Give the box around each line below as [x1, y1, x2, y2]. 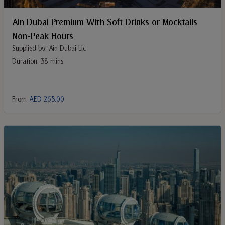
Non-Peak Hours [12, 29, 73, 44]
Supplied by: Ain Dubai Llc [12, 43, 86, 54]
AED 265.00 [29, 94, 64, 105]
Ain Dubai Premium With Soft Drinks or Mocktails [12, 15, 197, 30]
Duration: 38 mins [12, 56, 64, 67]
